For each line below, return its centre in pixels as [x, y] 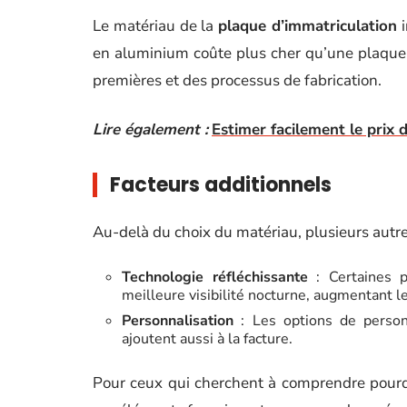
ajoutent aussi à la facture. [207, 339]
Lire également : [150, 129]
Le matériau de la [156, 26]
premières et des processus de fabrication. [237, 80]
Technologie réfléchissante [215, 277]
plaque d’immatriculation [308, 26]
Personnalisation [178, 321]
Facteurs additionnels [221, 185]
